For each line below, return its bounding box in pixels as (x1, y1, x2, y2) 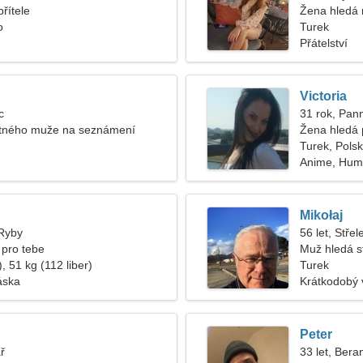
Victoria (300, 89, 347, 103)
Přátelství (300, 36, 348, 49)
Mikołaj (300, 208, 343, 222)
